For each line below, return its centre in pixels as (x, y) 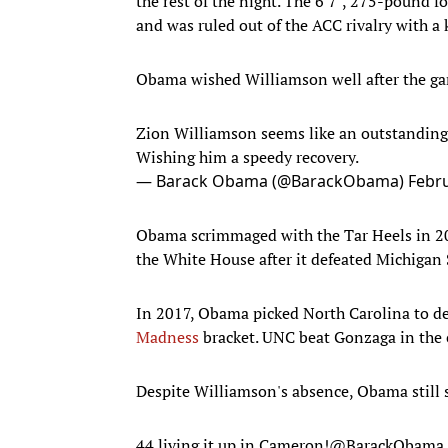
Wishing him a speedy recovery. (247, 156)
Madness (167, 336)
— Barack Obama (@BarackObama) (272, 180)
